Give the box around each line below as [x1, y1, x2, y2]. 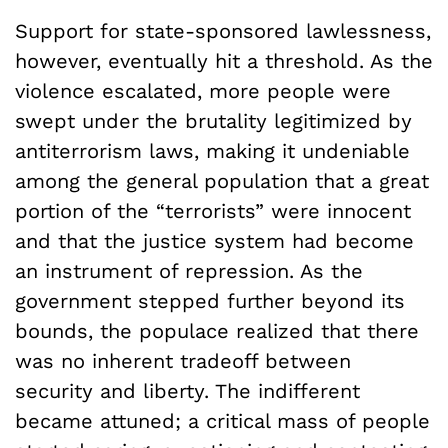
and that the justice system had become [15, 228, 414, 253]
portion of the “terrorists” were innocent [15, 198, 411, 223]
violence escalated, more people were [15, 78, 391, 103]
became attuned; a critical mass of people [15, 408, 430, 433]
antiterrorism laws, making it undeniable [15, 138, 410, 163]
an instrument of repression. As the [15, 258, 363, 283]
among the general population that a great [15, 168, 429, 193]
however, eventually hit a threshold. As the [15, 48, 433, 73]
